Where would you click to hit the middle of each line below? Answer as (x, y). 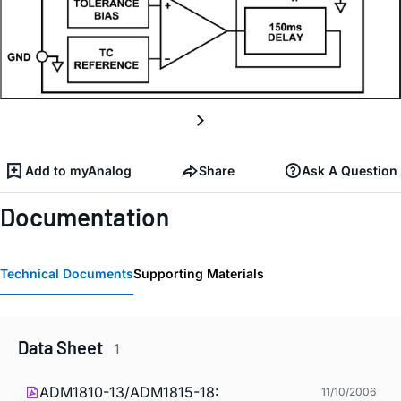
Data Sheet (62, 347)
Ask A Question (350, 171)
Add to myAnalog (78, 171)
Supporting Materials (199, 273)
